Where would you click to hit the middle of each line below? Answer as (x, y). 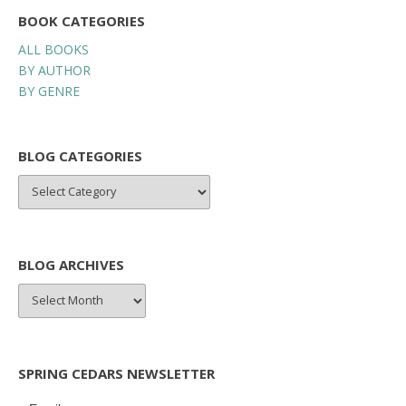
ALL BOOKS (53, 49)
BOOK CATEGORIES (82, 20)
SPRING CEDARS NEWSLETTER (116, 373)
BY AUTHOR (54, 70)
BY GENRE (49, 91)
